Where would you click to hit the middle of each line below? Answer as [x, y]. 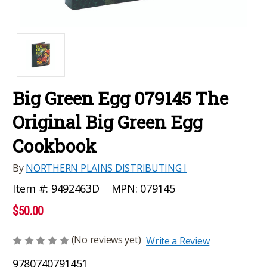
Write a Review [178, 240]
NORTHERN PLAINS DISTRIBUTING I [106, 168]
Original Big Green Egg [108, 122]
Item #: [30, 189]
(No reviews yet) [106, 239]
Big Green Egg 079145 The [120, 98]
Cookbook [55, 145]
